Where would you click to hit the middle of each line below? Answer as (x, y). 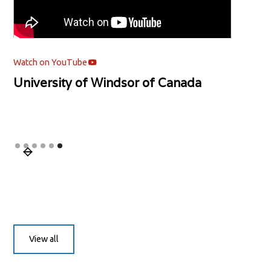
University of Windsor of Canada (108, 83)
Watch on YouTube (51, 62)
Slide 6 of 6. (39, 144)
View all (44, 239)
